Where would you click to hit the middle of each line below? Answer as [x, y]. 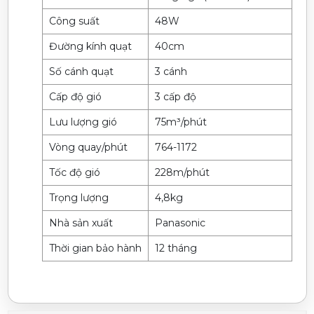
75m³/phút [179, 122]
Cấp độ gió [74, 96]
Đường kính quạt [89, 46]
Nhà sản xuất [79, 223]
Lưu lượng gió [81, 122]
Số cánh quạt [80, 71]
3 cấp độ [174, 96]
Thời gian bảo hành [94, 248]
